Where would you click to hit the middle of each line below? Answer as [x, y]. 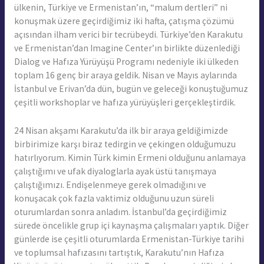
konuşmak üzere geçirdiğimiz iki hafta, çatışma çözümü [124, 21]
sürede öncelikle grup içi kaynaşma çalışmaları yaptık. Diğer [131, 225]
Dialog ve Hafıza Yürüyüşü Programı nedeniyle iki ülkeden [126, 61]
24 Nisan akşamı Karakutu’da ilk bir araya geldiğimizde [121, 130]
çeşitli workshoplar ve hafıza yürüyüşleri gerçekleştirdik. [125, 102]
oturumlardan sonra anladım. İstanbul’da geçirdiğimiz [120, 212]
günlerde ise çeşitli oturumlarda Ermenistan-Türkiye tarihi [129, 239]
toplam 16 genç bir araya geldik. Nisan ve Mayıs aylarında [125, 75]
